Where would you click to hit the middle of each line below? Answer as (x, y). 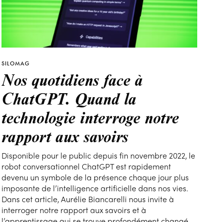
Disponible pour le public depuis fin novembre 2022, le (99, 156)
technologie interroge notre (90, 117)
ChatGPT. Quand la (69, 98)
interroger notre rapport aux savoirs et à (74, 210)
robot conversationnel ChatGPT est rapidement (86, 166)
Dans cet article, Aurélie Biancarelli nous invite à (88, 199)
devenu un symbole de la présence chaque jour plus (95, 177)
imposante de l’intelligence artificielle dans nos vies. (95, 188)
